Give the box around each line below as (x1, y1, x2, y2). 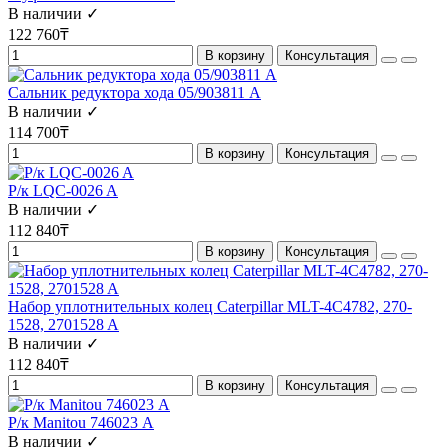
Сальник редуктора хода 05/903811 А (8, 84, 261, 102)
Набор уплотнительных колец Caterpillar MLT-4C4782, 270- (8, 298, 412, 316)
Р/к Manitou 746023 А (8, 414, 154, 432)
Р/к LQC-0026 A (8, 182, 118, 200)
